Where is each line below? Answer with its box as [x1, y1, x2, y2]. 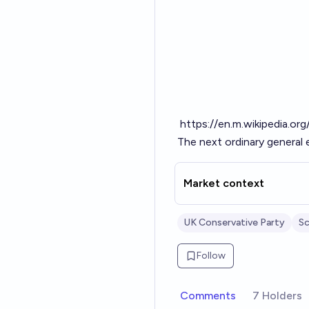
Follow [197, 250, 226, 261]
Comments [180, 289, 236, 302]
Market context [183, 177, 264, 190]
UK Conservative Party [184, 217, 285, 228]
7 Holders [252, 289, 302, 302]
